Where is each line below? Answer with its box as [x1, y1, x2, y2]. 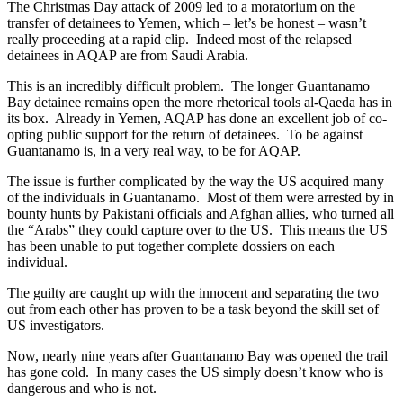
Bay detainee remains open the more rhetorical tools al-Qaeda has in [7, 94, 392, 111]
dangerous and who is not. [7, 381, 157, 397]
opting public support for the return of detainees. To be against [7, 127, 363, 143]
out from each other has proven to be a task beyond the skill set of [7, 301, 379, 318]
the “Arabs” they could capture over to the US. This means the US [7, 222, 388, 238]
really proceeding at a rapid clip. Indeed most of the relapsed [7, 31, 352, 48]
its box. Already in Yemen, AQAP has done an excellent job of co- [7, 111, 387, 127]
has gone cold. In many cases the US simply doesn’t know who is [7, 364, 383, 381]
